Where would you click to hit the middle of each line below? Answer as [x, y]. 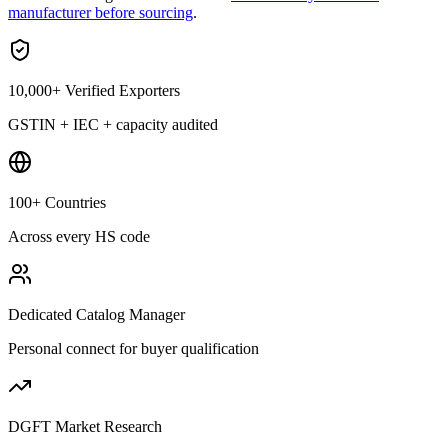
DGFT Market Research [85, 426]
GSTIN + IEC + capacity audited [113, 124]
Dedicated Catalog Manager [96, 314]
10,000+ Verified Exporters [94, 90]
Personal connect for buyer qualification [133, 348]
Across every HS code [79, 236]
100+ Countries [57, 202]
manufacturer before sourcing [100, 12]
